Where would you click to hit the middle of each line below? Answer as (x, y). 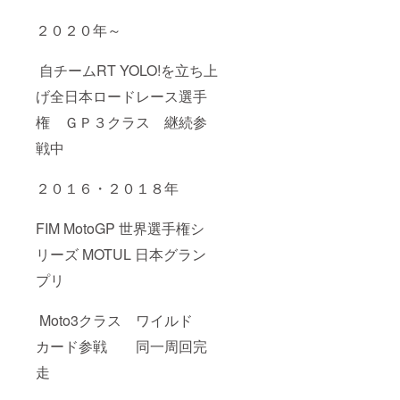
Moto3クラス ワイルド (114, 321)
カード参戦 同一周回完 (121, 346)
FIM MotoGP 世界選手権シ (120, 229)
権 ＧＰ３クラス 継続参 (121, 122)
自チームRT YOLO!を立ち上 (127, 71)
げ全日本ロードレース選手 (121, 96)
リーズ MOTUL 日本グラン (121, 254)
